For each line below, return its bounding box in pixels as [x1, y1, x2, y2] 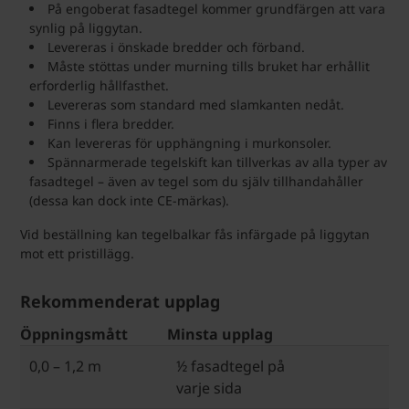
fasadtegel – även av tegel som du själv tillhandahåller [29, 172, 363, 190]
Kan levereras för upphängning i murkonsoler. [47, 133, 331, 152]
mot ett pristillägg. [20, 244, 134, 262]
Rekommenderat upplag [20, 289, 220, 312]
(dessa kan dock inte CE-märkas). [29, 191, 229, 209]
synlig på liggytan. [29, 18, 142, 37]
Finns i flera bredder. [47, 114, 174, 132]
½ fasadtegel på [176, 356, 285, 377]
